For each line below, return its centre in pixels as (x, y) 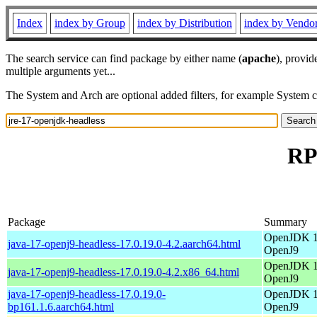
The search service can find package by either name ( (124, 58)
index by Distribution (185, 23)
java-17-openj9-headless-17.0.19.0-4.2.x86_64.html (123, 272)
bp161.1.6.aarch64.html (61, 306)
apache (259, 58)
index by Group (90, 23)
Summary (286, 221)
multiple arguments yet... (60, 71)
